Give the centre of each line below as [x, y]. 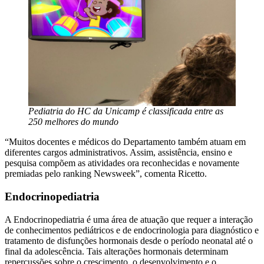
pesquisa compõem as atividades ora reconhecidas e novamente [122, 163]
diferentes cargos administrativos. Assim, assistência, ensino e [118, 153]
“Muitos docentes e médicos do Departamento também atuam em [125, 142]
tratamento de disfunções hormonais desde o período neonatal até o [129, 240]
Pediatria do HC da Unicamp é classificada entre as [126, 111]
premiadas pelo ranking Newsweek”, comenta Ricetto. [106, 174]
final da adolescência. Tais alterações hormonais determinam [116, 251]
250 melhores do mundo [73, 122]
